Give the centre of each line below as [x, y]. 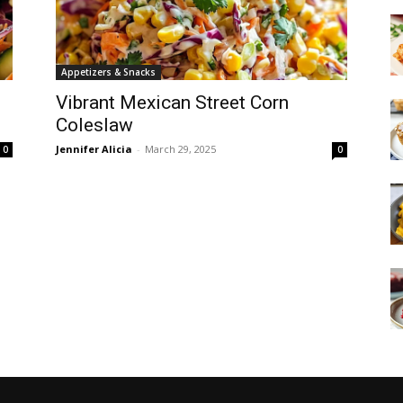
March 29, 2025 [180, 148]
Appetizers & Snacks [108, 72]
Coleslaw [94, 125]
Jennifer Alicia [94, 148]
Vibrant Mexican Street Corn [172, 102]
